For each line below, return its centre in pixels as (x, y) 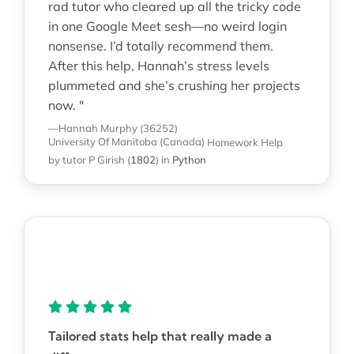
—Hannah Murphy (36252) (113, 128)
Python (189, 159)
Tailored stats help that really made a (160, 335)
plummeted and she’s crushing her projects (174, 85)
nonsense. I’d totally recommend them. (160, 45)
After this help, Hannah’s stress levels (158, 65)
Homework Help (245, 142)
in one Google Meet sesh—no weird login (167, 26)
